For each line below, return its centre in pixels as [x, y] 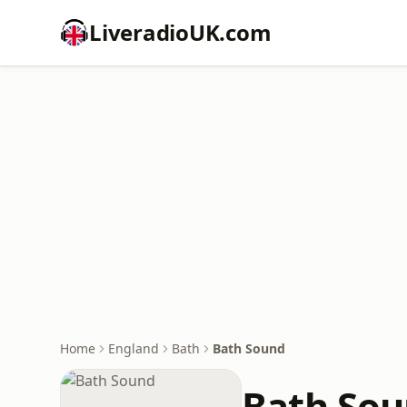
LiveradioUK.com [180, 32]
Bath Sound [249, 348]
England [134, 348]
